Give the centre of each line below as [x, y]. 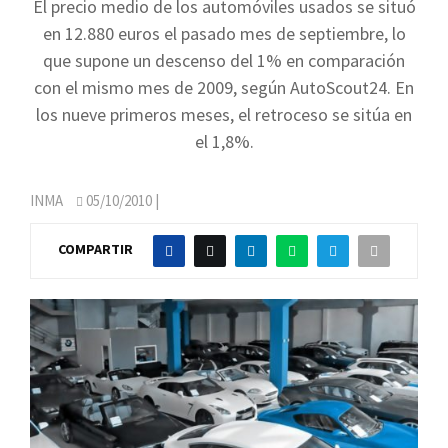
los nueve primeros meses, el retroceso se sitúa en [224, 114]
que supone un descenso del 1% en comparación [224, 60]
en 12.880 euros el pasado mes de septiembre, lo [224, 33]
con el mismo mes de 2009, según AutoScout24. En [224, 87]
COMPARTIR [95, 249]
